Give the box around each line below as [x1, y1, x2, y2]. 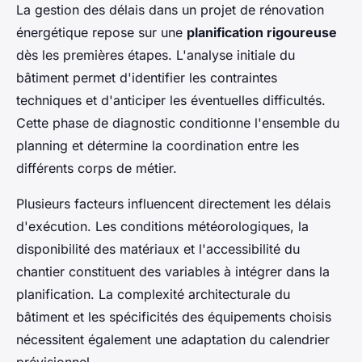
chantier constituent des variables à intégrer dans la [16, 263, 330, 280]
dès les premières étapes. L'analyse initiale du [16, 46, 295, 63]
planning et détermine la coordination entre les [16, 137, 299, 154]
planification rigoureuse [187, 23, 337, 40]
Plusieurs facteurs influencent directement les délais [16, 195, 330, 212]
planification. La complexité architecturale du [16, 285, 290, 302]
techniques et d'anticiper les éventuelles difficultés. [16, 91, 326, 108]
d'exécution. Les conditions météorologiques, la [16, 217, 309, 234]
